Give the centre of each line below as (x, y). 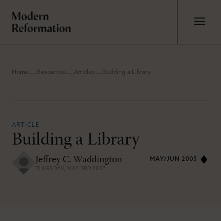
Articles (84, 73)
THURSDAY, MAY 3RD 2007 (71, 169)
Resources (51, 73)
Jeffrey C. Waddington (79, 160)
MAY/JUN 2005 (174, 159)
